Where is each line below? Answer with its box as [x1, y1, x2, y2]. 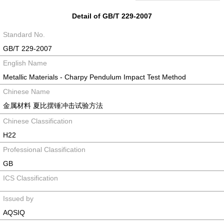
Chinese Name [3, 87, 50, 95]
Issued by [3, 194, 33, 202]
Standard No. [3, 30, 45, 38]
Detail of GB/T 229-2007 [72, 12, 152, 20]
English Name [3, 59, 47, 67]
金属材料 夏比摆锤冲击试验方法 [3, 101, 103, 109]
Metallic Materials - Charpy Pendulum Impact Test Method [3, 73, 186, 81]
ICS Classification [3, 174, 58, 182]
